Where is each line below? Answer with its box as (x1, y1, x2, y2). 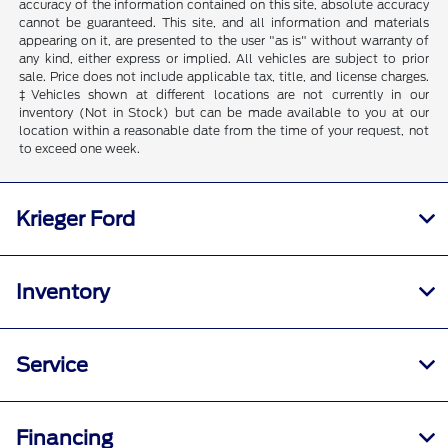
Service (16, 353, 88, 378)
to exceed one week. (19, 141, 141, 157)
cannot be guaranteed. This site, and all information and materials (19, 15, 429, 31)
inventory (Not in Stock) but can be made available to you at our (19, 105, 429, 121)
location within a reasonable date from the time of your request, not (19, 123, 429, 139)
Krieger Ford (16, 207, 135, 232)
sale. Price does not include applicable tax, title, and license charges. (19, 69, 429, 85)
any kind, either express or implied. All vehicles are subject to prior (19, 51, 429, 67)
